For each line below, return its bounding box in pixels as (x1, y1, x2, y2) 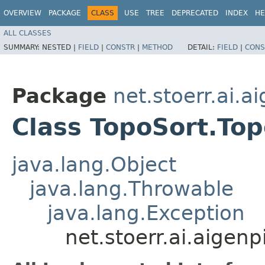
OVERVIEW (4, 9, 41, 17)
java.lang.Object (12, 152, 176, 176)
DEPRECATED (172, 9, 218, 17)
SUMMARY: (4, 43, 42, 51)
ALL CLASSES (4, 28, 51, 37)
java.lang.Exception (47, 201, 245, 225)
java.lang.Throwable (30, 176, 234, 201)
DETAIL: (188, 43, 217, 51)
